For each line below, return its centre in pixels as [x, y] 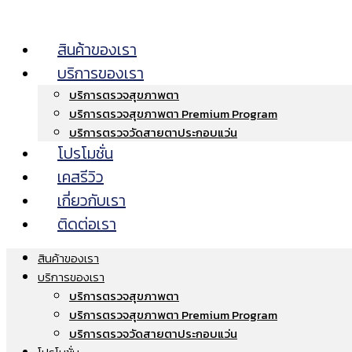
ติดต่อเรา [87, 224]
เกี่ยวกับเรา [92, 200]
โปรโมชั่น [85, 153]
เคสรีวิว [81, 177]
